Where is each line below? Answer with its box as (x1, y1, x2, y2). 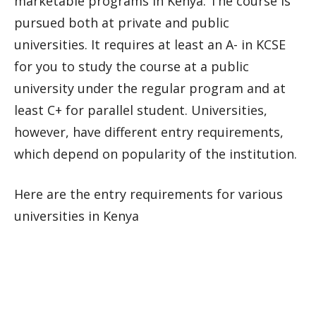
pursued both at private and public (14, 14, 229, 31)
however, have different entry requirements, (14, 123, 284, 140)
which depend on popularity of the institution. (14, 145, 297, 162)
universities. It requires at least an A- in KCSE (14, 36, 286, 53)
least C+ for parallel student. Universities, (14, 102, 267, 119)
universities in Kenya (14, 207, 139, 224)
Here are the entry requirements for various (14, 186, 283, 202)
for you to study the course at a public (14, 58, 249, 75)
